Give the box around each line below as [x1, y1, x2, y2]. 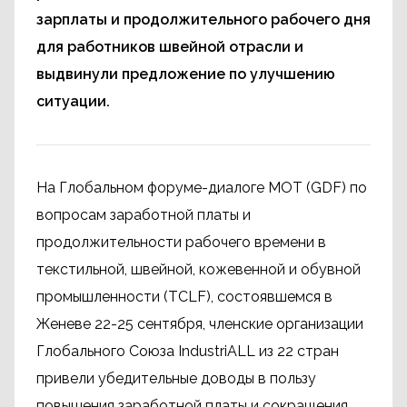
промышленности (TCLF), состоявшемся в [36, 288, 333, 305]
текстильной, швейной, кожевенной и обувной [36, 261, 361, 278]
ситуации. [36, 93, 110, 110]
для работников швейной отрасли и [36, 38, 303, 55]
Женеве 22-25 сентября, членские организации [36, 315, 363, 333]
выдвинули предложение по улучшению [36, 65, 335, 83]
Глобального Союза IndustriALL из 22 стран [36, 342, 339, 360]
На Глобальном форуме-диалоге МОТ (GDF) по [36, 179, 367, 196]
